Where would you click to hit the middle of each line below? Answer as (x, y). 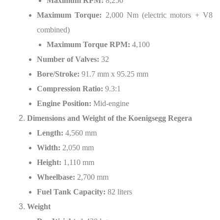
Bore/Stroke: (58, 74)
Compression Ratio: (70, 89)
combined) (53, 30)
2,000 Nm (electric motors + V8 (157, 15)
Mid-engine (110, 103)
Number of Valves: (68, 59)
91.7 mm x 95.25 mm (114, 74)
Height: (49, 162)
